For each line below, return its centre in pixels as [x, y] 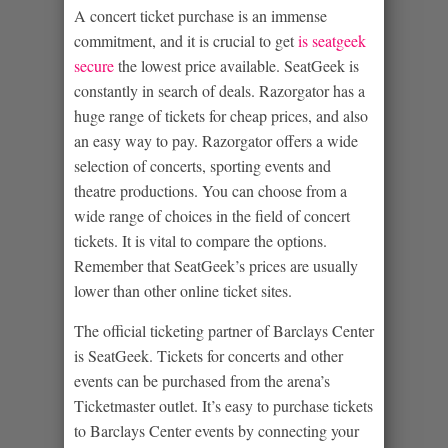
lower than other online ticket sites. [183, 290]
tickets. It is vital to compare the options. [200, 240]
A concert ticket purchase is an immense [200, 15]
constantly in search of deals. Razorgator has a [219, 90]
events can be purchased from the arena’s [202, 380]
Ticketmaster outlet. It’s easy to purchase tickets [223, 405]
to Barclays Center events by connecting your [216, 430]
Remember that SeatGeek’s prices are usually [216, 265]
